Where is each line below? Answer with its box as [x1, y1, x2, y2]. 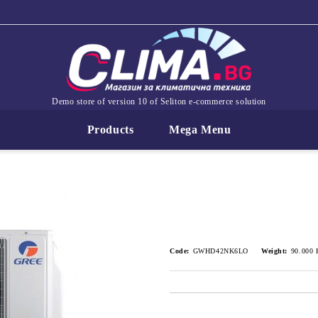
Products [87, 124, 134, 136]
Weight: [261, 247, 287, 255]
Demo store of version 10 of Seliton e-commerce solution [52, 96, 266, 106]
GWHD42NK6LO [192, 247, 248, 255]
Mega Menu [169, 124, 231, 136]
